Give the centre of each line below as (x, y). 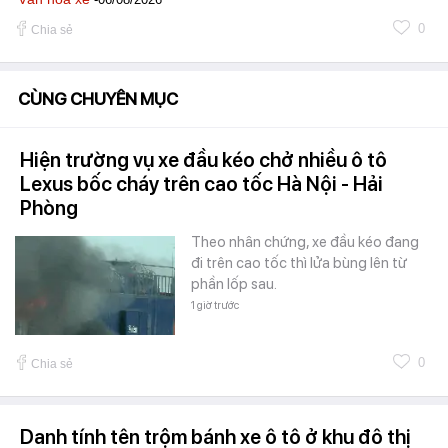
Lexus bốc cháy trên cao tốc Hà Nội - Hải (201, 183)
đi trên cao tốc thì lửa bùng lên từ (299, 262)
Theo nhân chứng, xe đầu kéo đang (305, 241)
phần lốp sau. (234, 283)
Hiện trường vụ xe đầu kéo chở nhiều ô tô (203, 159)
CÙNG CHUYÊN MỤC (98, 98)
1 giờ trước (215, 305)
